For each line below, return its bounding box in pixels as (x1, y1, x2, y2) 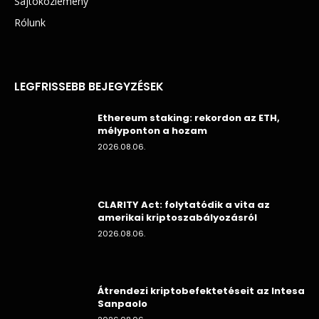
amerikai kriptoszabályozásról (98, 210, 257, 224)
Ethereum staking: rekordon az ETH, (98, 110, 280, 125)
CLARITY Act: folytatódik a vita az (98, 197, 270, 211)
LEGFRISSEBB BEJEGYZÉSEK (14, 78, 164, 95)
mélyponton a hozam (98, 123, 207, 137)
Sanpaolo (98, 297, 147, 311)
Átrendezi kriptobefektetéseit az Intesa (98, 284, 305, 298)
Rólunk (14, 15, 46, 29)
